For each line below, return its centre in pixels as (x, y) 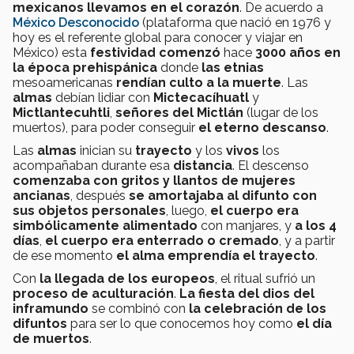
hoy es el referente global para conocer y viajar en (158, 37)
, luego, (188, 210)
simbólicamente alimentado (107, 225)
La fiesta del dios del (247, 293)
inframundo (51, 308)
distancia (203, 165)
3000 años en (298, 52)
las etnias (233, 67)
